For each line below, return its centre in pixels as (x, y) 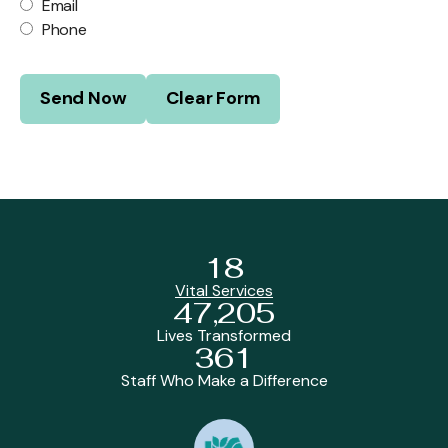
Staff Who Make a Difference (224, 380)
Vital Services (224, 290)
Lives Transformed (224, 335)
